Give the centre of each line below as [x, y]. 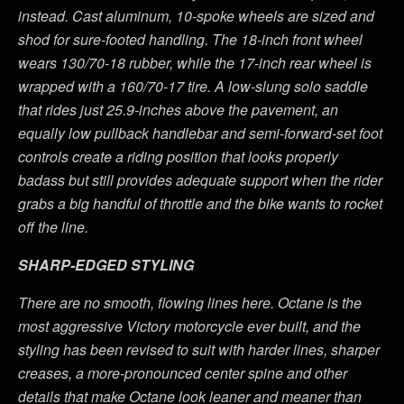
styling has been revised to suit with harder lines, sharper [199, 349]
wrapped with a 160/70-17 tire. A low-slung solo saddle [193, 86]
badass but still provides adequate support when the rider [200, 179]
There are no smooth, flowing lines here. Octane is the [190, 302]
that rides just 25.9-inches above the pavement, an [178, 109]
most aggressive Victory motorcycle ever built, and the [189, 326]
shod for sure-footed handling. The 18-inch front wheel [190, 39]
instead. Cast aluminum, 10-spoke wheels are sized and [196, 15]
